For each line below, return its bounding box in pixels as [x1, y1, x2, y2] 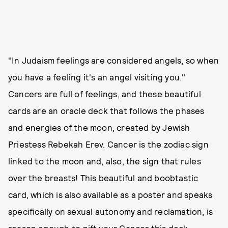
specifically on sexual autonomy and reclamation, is [8, 206, 213, 217]
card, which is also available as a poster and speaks [8, 189, 213, 200]
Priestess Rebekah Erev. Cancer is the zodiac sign [8, 139, 209, 150]
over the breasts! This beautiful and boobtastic [8, 173, 198, 183]
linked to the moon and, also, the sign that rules [8, 156, 201, 166]
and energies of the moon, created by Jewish [8, 122, 190, 133]
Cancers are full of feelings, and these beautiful [8, 89, 201, 99]
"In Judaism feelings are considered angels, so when [8, 55, 219, 66]
